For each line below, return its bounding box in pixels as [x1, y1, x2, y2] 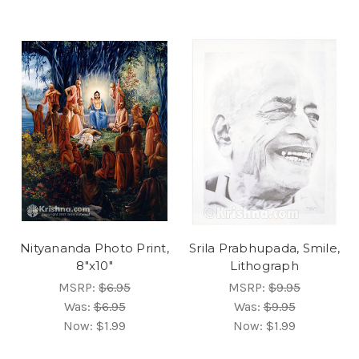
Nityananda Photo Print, [20, 240, 169, 256]
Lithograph [230, 257, 299, 273]
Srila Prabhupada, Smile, [189, 240, 340, 256]
